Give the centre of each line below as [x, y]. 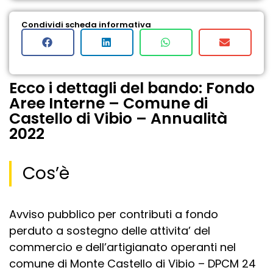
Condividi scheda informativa [86, 24]
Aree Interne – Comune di [108, 103]
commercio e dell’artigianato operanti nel [122, 247]
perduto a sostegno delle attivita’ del [110, 230]
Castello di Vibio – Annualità [118, 118]
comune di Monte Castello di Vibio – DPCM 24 [133, 263]
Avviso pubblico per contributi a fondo [114, 214]
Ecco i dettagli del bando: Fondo [132, 88]
